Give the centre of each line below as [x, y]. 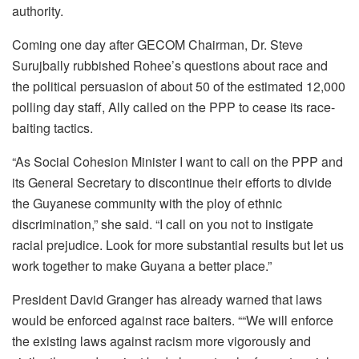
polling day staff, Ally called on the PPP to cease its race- [173, 107]
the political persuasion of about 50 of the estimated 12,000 [179, 86]
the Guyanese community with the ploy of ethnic [147, 203]
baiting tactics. [52, 127]
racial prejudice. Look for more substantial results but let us [178, 244]
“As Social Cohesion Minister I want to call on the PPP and [177, 161]
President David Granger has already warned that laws [167, 299]
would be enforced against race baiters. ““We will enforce [173, 320]
